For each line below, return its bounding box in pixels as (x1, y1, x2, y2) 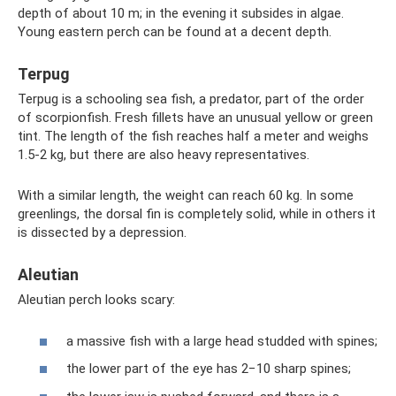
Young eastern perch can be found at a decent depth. (18, 24, 331, 40)
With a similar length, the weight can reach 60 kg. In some (18, 187, 354, 203)
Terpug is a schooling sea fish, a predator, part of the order (18, 91, 364, 107)
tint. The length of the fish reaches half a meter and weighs (18, 128, 369, 144)
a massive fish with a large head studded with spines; (66, 332, 377, 349)
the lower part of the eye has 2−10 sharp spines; (66, 361, 351, 377)
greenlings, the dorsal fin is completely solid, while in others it (18, 206, 376, 222)
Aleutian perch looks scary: (18, 292, 175, 308)
